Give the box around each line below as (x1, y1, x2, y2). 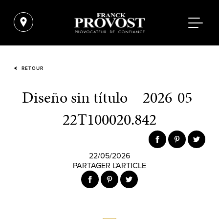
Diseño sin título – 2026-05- (22, 87, 197, 109)
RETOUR (20, 66, 44, 71)
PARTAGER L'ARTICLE (73, 161, 146, 171)
